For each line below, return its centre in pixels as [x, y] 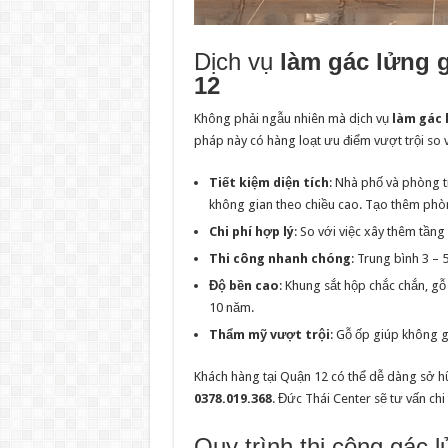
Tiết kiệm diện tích [268, 182]
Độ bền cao [243, 285]
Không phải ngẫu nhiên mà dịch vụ [292, 118]
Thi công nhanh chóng [279, 258]
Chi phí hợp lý [251, 231]
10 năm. [231, 307]
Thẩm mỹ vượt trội [269, 334]
